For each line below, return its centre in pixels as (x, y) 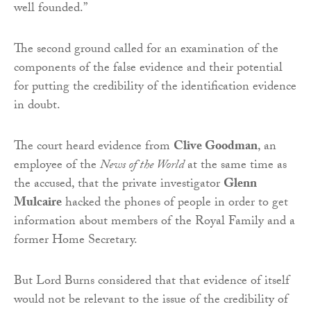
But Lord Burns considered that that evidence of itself (152, 282)
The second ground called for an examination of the (146, 50)
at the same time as (235, 166)
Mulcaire (38, 203)
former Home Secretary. (76, 241)
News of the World (142, 166)
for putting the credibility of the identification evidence (155, 87)
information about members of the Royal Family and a (154, 222)
